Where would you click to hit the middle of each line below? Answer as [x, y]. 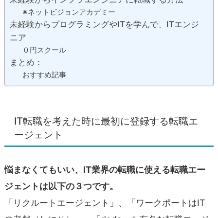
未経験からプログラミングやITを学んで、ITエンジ [104, 24]
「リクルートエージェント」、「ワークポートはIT [105, 202]
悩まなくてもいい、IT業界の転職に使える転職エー [105, 169]
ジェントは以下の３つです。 [61, 186]
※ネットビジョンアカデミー [69, 12]
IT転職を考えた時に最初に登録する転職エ [106, 121]
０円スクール [44, 50]
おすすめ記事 [44, 74]
